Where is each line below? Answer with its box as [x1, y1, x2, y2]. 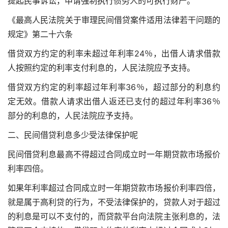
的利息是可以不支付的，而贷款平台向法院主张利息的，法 [8, 211, 220, 222]
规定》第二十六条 [8, 29, 73, 40]
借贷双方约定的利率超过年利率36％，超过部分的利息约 [8, 82, 220, 93]
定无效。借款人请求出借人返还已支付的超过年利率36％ [8, 96, 220, 107]
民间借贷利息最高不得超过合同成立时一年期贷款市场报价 [8, 149, 220, 160]
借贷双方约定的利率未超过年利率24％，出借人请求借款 [8, 48, 220, 59]
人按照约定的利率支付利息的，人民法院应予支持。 [8, 63, 195, 73]
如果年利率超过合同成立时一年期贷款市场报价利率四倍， [8, 183, 220, 193]
